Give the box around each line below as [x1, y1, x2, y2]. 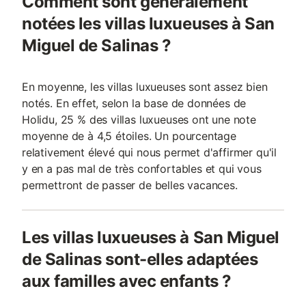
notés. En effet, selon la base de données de [22, 96, 247, 111]
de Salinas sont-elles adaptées [22, 249, 258, 270]
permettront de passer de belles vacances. [22, 178, 238, 193]
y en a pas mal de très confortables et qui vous [22, 162, 262, 176]
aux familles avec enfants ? [22, 271, 232, 292]
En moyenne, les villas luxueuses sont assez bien [22, 80, 268, 94]
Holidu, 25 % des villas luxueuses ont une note [22, 113, 256, 127]
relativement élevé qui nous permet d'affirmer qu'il [22, 145, 277, 160]
